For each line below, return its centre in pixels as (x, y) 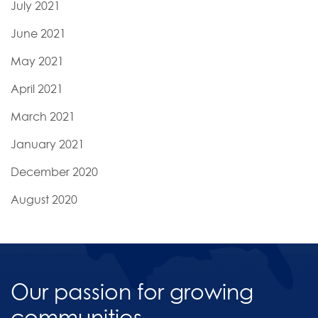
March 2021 (43, 116)
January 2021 (48, 144)
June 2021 (38, 33)
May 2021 (37, 61)
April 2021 (37, 88)
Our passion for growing (132, 291)
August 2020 (44, 199)
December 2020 (54, 171)
